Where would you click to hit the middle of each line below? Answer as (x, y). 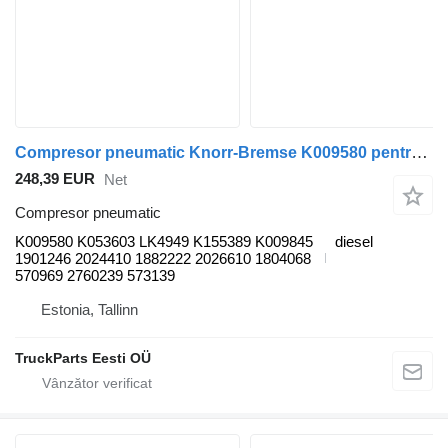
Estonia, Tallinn (89, 309)
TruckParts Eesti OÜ (83, 357)
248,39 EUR (55, 178)
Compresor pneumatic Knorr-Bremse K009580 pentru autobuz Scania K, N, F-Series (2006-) (419, 152)
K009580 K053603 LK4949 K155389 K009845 (164, 241)
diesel (354, 241)
